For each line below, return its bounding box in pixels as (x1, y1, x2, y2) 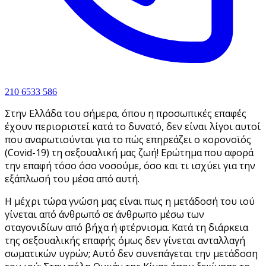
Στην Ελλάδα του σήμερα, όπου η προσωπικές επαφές (5, 107, 246, 121)
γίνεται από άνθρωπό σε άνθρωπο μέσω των (5, 208, 204, 221)
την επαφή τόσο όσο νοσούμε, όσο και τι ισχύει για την (5, 159, 255, 173)
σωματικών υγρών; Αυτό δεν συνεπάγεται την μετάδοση (5, 247, 258, 261)
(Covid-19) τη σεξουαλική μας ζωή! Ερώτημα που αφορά (5, 146, 254, 160)
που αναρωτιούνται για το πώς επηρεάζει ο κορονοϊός (5, 133, 251, 147)
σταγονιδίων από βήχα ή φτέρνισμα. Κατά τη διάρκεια (5, 221, 248, 235)
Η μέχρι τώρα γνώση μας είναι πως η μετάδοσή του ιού (5, 195, 255, 208)
